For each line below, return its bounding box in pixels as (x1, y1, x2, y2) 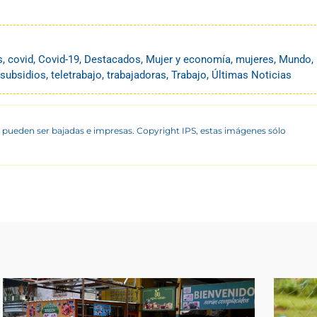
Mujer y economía (146, 52, 231, 66)
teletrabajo (51, 68, 102, 81)
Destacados (84, 52, 141, 66)
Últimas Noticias (212, 68, 292, 81)
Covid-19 (38, 52, 79, 66)
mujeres (236, 52, 274, 66)
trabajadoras (107, 68, 166, 81)
